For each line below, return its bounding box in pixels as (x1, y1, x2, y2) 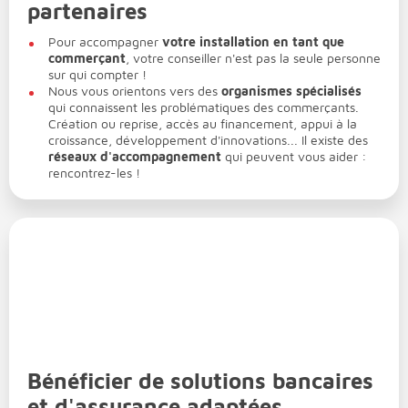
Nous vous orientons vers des (48, 83, 221, 99)
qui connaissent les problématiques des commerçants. (48, 99, 359, 116)
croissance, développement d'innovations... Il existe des (48, 132, 368, 148)
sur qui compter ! (48, 66, 147, 83)
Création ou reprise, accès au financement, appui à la (48, 116, 357, 132)
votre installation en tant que (162, 34, 344, 50)
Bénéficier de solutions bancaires (27, 367, 373, 393)
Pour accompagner (48, 34, 162, 50)
